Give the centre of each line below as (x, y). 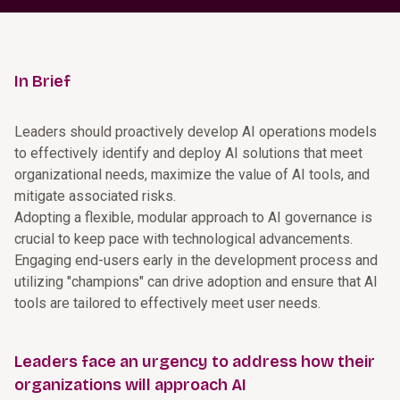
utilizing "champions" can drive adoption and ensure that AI (196, 282)
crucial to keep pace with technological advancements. (183, 239)
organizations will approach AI (130, 385)
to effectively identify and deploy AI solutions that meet (188, 153)
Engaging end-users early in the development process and (196, 260)
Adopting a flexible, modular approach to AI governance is (193, 217)
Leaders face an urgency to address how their (195, 362)
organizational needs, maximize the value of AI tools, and (192, 175)
